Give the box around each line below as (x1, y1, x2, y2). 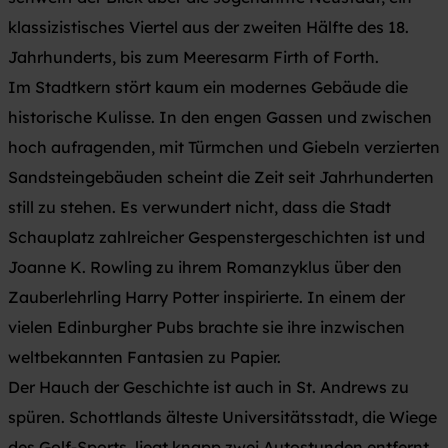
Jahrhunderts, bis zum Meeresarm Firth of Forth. (8, 46, 379, 67)
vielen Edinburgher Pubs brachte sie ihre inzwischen (8, 316, 405, 337)
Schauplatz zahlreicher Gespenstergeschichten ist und (8, 226, 425, 247)
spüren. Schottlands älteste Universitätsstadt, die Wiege (8, 406, 437, 427)
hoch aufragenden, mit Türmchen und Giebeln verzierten (8, 136, 440, 157)
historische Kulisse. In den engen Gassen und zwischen (8, 106, 432, 127)
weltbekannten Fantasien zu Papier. (8, 346, 281, 367)
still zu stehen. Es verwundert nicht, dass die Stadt (8, 196, 391, 217)
